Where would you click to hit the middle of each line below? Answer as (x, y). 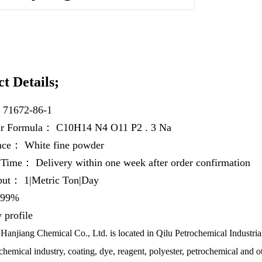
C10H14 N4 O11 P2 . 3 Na (113, 127)
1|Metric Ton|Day (61, 180)
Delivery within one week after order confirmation (143, 163)
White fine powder (64, 145)
